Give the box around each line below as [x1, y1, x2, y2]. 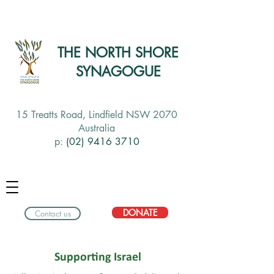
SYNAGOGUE [75, 63, 161, 80]
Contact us [34, 208, 71, 219]
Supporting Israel [54, 251, 141, 264]
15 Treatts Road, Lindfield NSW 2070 [16, 108, 177, 121]
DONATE [123, 207, 157, 218]
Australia [78, 122, 115, 135]
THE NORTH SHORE [57, 44, 179, 61]
